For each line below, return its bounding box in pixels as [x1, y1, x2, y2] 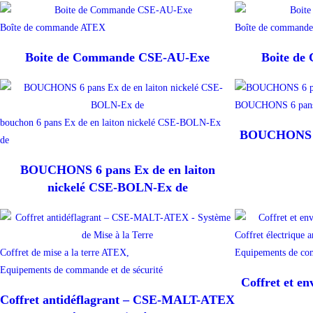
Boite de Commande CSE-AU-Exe [25, 50, 210, 65]
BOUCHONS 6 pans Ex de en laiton [20, 163, 215, 177]
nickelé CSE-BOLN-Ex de [47, 180, 188, 195]
